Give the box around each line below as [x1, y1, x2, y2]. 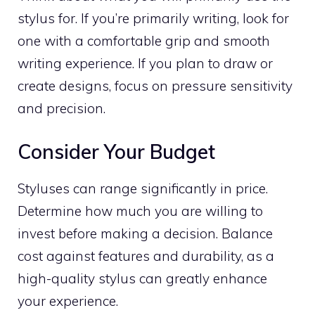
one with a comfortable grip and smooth [18, 32, 270, 49]
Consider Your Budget [18, 139, 215, 164]
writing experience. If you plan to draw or [18, 55, 273, 72]
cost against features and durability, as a [18, 247, 274, 264]
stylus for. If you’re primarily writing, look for [18, 10, 289, 27]
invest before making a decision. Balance [18, 224, 273, 242]
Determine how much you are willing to [18, 202, 263, 219]
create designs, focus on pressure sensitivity [18, 77, 292, 94]
